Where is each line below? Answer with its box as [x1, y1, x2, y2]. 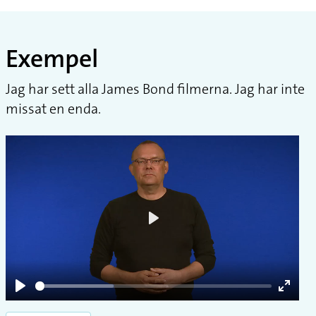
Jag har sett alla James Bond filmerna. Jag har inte [6, 80, 305, 98]
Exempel [6, 42, 98, 75]
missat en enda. [6, 99, 101, 118]
